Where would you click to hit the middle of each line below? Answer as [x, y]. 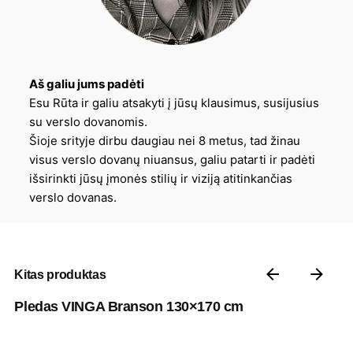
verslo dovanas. [73, 198]
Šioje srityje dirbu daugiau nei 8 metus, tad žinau [165, 141]
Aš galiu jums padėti [87, 84]
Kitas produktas [60, 275]
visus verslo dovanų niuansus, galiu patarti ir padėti [173, 160]
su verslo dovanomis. [89, 122]
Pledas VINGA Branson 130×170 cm [129, 307]
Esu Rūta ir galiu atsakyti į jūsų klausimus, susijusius [175, 103]
